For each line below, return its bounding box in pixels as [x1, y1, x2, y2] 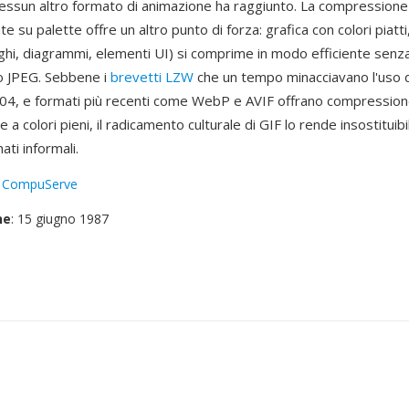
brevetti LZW [110, 68, 194, 86]
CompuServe [2, 175, 78, 193]
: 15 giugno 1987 [11, 210, 109, 227]
